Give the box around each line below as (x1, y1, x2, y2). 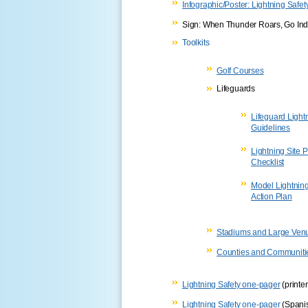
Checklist (251, 157, 285, 174)
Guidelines (251, 122, 290, 140)
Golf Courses (217, 65, 264, 76)
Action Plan (251, 191, 292, 208)
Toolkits (182, 37, 210, 47)
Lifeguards (217, 83, 255, 93)
